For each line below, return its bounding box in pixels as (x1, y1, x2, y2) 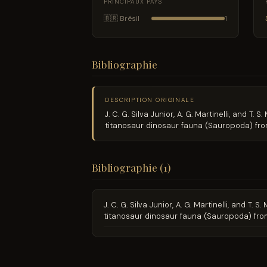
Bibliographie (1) (92, 160, 170, 174)
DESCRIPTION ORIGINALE (105, 95, 195, 104)
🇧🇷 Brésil (104, 14, 140, 24)
